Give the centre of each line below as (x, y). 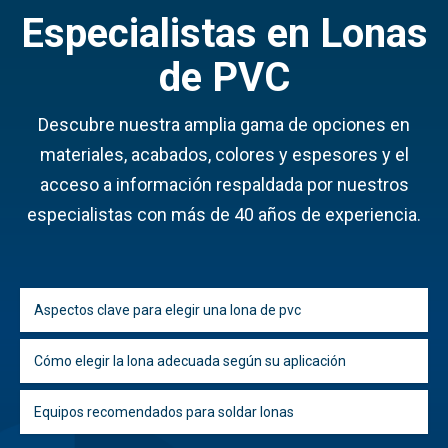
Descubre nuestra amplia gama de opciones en (224, 125)
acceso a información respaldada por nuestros (224, 185)
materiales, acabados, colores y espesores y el (224, 155)
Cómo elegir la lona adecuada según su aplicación (190, 360)
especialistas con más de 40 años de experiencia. (224, 215)
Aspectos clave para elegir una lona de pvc (167, 309)
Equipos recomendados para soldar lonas (164, 411)
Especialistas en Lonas (224, 33)
